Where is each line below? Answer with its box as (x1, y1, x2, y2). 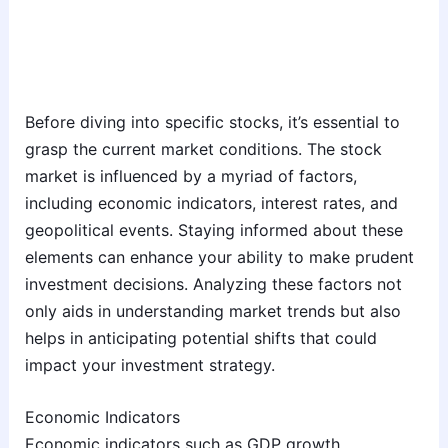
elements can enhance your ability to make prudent (24, 246, 414, 267)
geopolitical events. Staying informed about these (24, 219, 403, 240)
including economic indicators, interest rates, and (24, 192, 398, 213)
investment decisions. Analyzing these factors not (24, 273, 402, 294)
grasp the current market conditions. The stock (24, 138, 382, 159)
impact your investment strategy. (24, 354, 275, 375)
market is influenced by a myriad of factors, (24, 165, 357, 186)
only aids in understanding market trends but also (24, 300, 401, 321)
